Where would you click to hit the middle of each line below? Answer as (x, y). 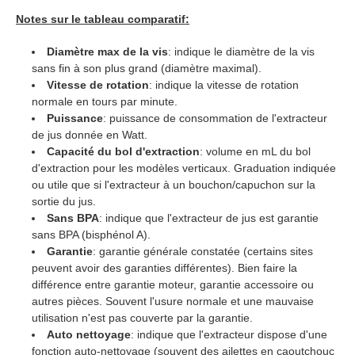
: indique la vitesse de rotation (224, 85)
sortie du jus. (64, 202)
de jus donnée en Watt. (90, 135)
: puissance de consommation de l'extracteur (216, 118)
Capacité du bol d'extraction (124, 152)
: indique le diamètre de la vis (242, 52)
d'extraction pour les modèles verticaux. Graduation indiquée (184, 168)
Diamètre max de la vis (108, 52)
